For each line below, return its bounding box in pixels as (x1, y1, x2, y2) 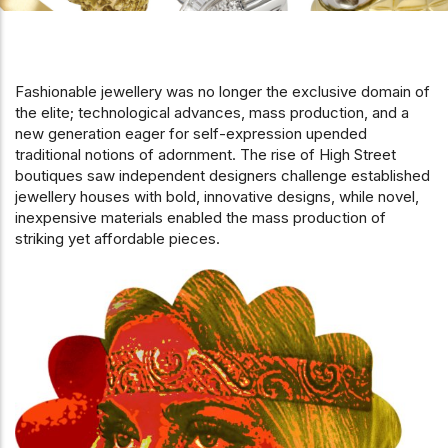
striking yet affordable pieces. (15, 228, 220, 248)
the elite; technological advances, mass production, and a (15, 102, 409, 122)
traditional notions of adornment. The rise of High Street (15, 144, 396, 164)
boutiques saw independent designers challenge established (15, 165, 430, 185)
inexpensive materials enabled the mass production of (15, 207, 386, 227)
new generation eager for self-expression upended (15, 123, 367, 143)
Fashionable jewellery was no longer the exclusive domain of (15, 81, 430, 101)
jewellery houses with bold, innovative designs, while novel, (15, 186, 419, 206)
